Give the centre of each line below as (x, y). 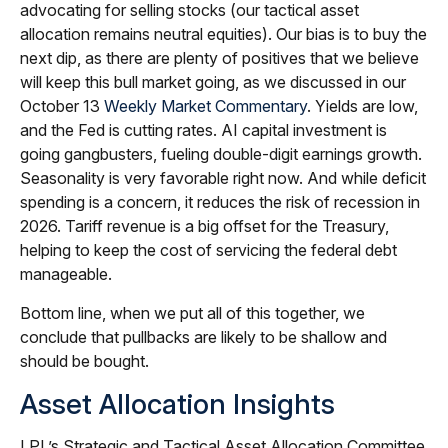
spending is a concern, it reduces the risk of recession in (220, 202)
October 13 (62, 106)
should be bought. (84, 361)
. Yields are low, (362, 106)
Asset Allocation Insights (177, 404)
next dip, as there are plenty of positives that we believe (219, 58)
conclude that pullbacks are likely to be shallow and (203, 337)
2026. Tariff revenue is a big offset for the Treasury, (204, 226)
